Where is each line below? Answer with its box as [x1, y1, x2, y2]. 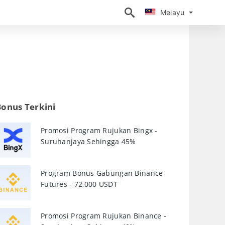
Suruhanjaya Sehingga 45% [41, 137, 136, 146]
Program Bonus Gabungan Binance [41, 168, 163, 178]
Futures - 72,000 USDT [41, 179, 118, 189]
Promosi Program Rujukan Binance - [41, 211, 167, 220]
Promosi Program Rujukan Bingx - [41, 126, 158, 135]
